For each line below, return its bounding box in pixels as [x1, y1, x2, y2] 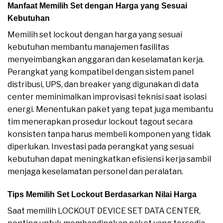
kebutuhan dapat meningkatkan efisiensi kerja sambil [7, 154, 211, 164]
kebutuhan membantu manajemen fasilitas [7, 42, 169, 52]
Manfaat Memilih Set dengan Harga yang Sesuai [7, 1, 187, 10]
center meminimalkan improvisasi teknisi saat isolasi [7, 92, 207, 102]
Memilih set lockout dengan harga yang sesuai [7, 30, 182, 40]
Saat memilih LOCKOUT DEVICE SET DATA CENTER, [7, 206, 201, 216]
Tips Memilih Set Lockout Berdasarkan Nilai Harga [7, 190, 197, 199]
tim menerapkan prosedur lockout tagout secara [7, 117, 193, 127]
